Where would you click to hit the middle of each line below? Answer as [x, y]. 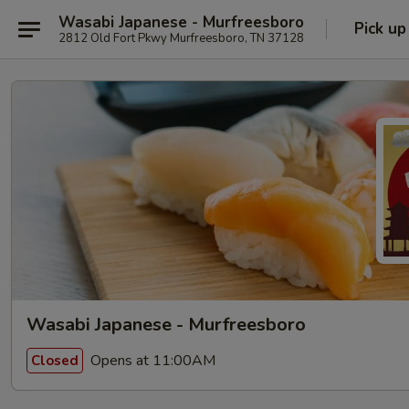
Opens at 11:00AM [151, 360]
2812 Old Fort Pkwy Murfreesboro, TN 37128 [181, 38]
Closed [55, 360]
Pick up [380, 29]
